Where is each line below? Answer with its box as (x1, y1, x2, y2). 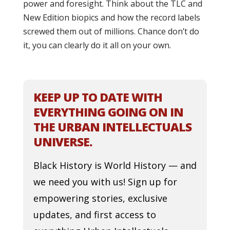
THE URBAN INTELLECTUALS (33, 119, 191, 135)
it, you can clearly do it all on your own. (23, 40, 171, 51)
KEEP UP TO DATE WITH (33, 89, 162, 105)
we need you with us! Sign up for (33, 176, 177, 188)
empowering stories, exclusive (33, 192, 167, 204)
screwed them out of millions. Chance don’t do (23, 26, 199, 37)
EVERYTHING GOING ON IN (33, 104, 183, 120)
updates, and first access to (33, 208, 156, 221)
